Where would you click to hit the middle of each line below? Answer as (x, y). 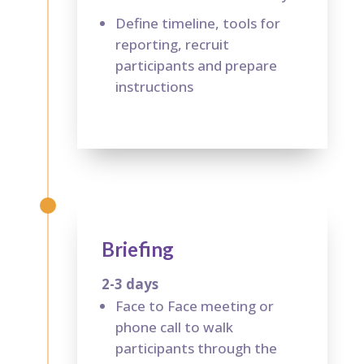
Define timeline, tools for (197, 23)
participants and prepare (196, 65)
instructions (154, 86)
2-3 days (130, 284)
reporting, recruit (172, 44)
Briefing (137, 249)
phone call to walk (174, 327)
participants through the (196, 348)
